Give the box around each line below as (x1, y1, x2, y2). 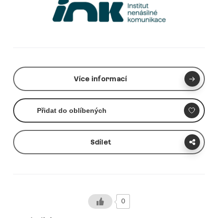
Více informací (74, 74, 127, 83)
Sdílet (90, 138, 111, 146)
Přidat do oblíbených (36, 106, 107, 114)
